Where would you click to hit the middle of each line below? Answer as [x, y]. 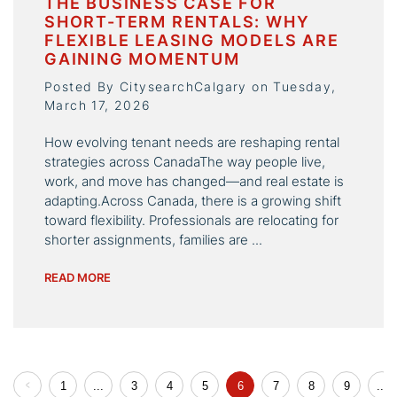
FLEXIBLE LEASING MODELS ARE [192, 41]
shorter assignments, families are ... [153, 240]
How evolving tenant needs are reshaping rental [192, 143]
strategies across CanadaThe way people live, [185, 162]
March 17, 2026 [98, 105]
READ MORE [78, 278]
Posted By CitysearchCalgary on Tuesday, [191, 87]
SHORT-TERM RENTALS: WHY [177, 22]
